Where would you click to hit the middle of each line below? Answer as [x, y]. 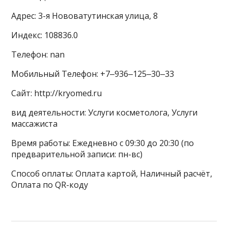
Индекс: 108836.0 [45, 35]
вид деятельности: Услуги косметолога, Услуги [105, 112]
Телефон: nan [38, 54]
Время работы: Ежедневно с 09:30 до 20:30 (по [103, 143]
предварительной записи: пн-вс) [77, 154]
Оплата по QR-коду [50, 185]
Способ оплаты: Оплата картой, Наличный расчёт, [112, 174]
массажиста [35, 124]
